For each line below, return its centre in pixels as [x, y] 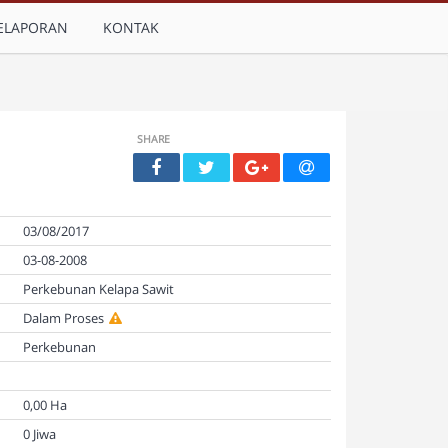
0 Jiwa [38, 434]
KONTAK [131, 27]
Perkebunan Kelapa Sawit [97, 289]
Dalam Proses [63, 318]
